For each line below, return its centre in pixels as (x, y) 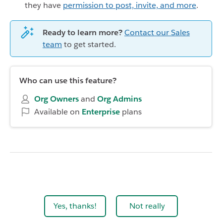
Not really (147, 206)
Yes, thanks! (75, 206)
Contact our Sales (157, 32)
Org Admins (119, 99)
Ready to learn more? (83, 32)
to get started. (89, 44)
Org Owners (56, 99)
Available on (58, 111)
